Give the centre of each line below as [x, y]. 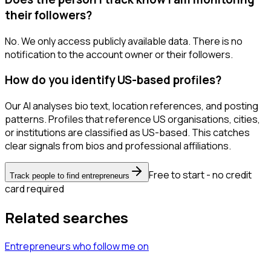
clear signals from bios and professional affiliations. [118, 146]
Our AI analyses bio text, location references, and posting [132, 106]
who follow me [104, 246]
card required [34, 189]
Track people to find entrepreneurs [70, 176]
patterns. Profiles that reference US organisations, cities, [132, 119]
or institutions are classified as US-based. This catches [127, 133]
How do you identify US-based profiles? [113, 80]
